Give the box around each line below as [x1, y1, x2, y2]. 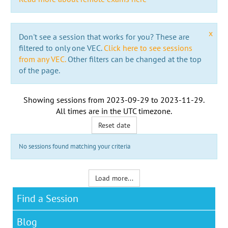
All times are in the [56, 105, 123, 116]
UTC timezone [123, 105, 170, 116]
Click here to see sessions [103, 42, 192, 53]
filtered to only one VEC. [18, 42, 104, 53]
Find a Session [17, 191, 78, 205]
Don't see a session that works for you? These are [18, 31, 189, 42]
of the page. [18, 65, 60, 75]
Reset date [98, 120, 130, 130]
